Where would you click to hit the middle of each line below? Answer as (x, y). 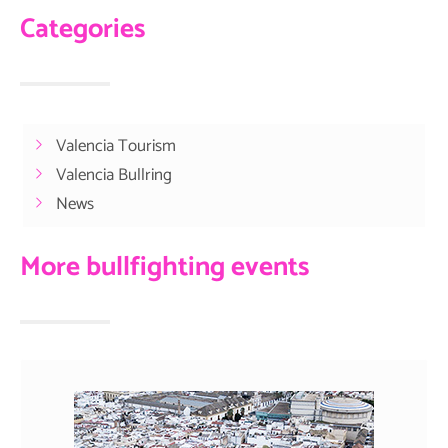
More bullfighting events (164, 267)
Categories (82, 29)
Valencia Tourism (115, 145)
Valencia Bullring (113, 174)
